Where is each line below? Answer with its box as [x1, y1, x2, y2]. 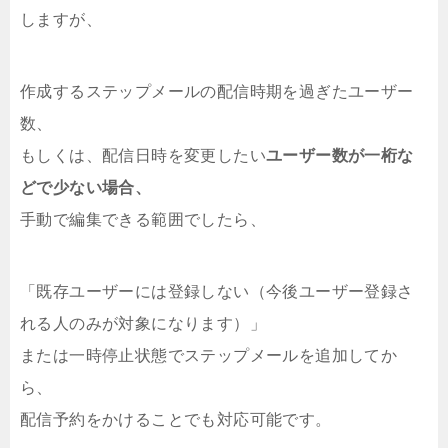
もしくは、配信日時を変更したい [20, 147, 266, 165]
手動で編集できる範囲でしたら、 [20, 211, 266, 229]
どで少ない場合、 [20, 179, 152, 197]
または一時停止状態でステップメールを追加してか [20, 347, 398, 365]
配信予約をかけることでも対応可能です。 [20, 411, 332, 429]
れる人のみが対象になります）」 [20, 315, 266, 333]
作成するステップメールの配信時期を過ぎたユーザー [20, 83, 414, 101]
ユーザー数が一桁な [266, 147, 414, 165]
